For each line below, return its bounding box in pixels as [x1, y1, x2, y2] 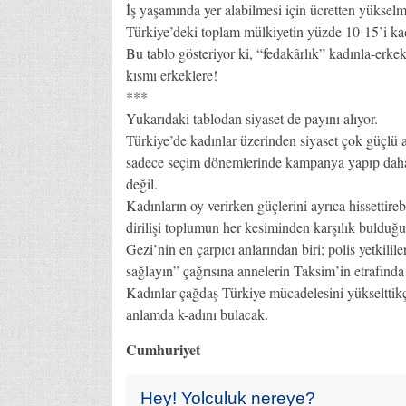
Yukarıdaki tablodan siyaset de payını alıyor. [125, 108, 378, 128]
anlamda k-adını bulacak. [125, 304, 268, 324]
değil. [125, 173, 158, 193]
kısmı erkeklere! [125, 64, 217, 84]
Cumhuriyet [125, 338, 200, 360]
